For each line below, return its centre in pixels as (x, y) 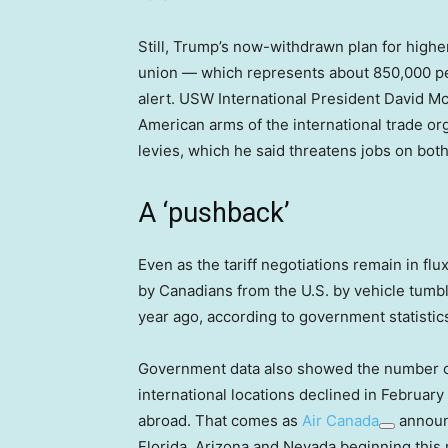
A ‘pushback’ (214, 213)
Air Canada (340, 421)
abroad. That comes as (220, 421)
